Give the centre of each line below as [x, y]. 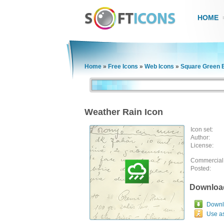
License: [202, 145]
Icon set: [202, 129]
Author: [200, 137]
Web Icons [159, 66]
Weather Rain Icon [124, 112]
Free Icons [123, 66]
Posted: [201, 168]
